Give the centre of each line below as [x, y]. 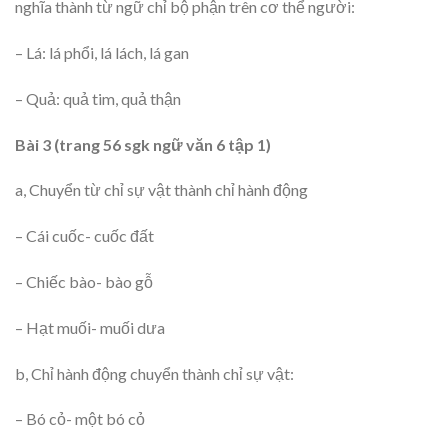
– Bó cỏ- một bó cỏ [80, 419]
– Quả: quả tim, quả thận [98, 98]
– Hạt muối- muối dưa [90, 327]
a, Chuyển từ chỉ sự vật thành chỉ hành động [161, 190]
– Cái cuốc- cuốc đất [84, 236]
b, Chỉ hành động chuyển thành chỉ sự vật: [154, 373]
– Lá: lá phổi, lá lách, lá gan [102, 53]
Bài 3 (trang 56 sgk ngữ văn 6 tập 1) [143, 144]
